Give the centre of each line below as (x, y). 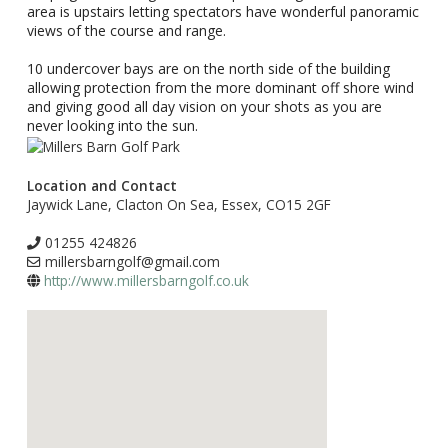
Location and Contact (102, 186)
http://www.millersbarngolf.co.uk (147, 281)
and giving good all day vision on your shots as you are (205, 107)
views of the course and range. (127, 31)
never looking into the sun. (113, 126)
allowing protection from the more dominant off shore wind (221, 88)
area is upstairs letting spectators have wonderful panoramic (223, 12)
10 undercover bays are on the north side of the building (209, 69)
